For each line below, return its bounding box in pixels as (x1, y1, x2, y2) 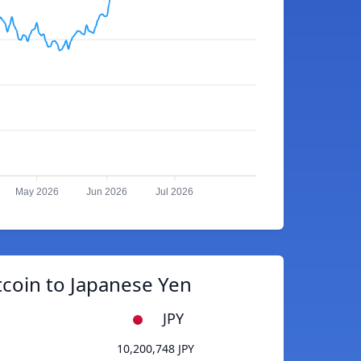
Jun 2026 (86, 186, 128, 198)
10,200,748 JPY (116, 341, 194, 357)
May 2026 (15, 186, 59, 198)
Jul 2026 (156, 186, 194, 198)
